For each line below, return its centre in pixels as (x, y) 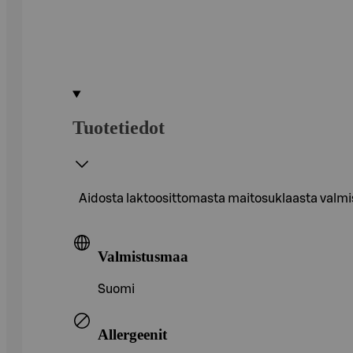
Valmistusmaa (143, 256)
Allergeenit (132, 334)
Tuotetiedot (119, 127)
